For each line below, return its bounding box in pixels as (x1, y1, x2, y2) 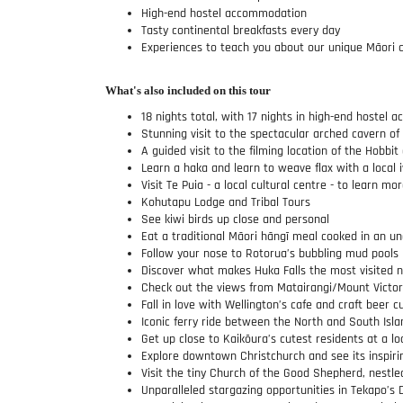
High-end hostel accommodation (141, 4, 307, 22)
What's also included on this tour (105, 83, 271, 97)
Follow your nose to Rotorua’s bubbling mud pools (141, 245, 399, 262)
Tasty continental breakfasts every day (141, 22, 340, 39)
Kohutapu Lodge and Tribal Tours (141, 193, 310, 210)
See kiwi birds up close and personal (141, 210, 329, 228)
